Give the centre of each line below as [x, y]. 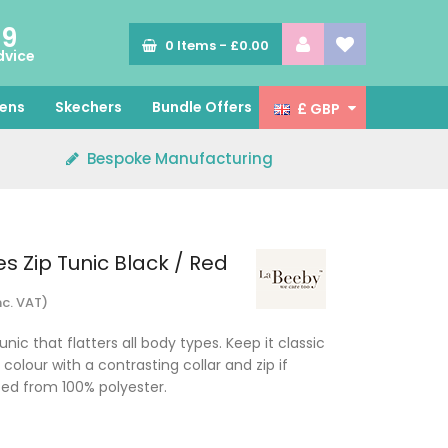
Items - [203, 45]
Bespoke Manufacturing [180, 158]
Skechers [88, 107]
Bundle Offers [202, 107]
